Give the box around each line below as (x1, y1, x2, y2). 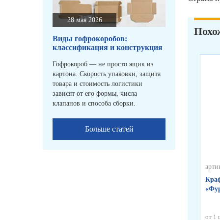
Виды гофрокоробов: (53, 34, 127, 43)
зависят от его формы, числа (53, 90, 137, 98)
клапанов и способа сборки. (53, 100, 136, 108)
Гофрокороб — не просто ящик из (53, 60, 154, 68)
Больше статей (84, 125, 134, 134)
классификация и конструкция (53, 43, 163, 52)
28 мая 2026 (67, 16, 102, 24)
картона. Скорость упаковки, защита (53, 70, 161, 78)
